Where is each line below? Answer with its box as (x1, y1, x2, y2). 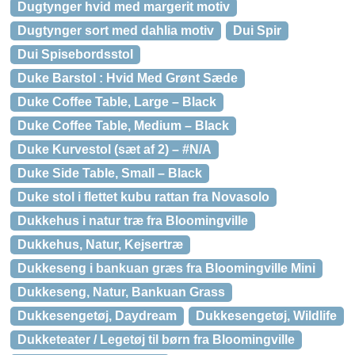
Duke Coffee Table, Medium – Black (17, 119, 229, 132)
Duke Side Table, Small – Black (17, 166, 202, 180)
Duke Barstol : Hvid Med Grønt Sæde (17, 71, 238, 85)
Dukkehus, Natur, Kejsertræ (17, 238, 183, 251)
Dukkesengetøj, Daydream (17, 309, 177, 323)
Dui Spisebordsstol (17, 48, 133, 61)
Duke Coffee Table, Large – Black (17, 95, 216, 109)
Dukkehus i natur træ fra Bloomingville (17, 214, 248, 227)
